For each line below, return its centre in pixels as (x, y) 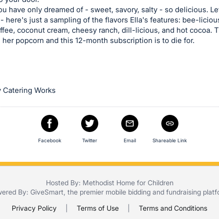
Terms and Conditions (173, 208)
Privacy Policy (34, 208)
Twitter (89, 141)
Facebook (49, 141)
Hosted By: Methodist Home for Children (109, 183)
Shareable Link (170, 141)
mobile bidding (128, 192)
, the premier (84, 192)
